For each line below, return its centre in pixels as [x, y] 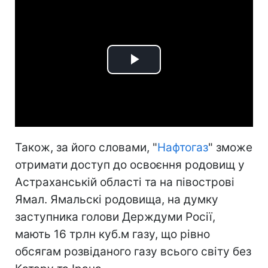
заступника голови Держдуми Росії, [115, 217]
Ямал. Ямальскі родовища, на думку [117, 199]
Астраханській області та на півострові [125, 182]
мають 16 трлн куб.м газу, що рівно [112, 234]
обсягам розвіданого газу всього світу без [133, 251]
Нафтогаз [183, 147]
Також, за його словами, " [86, 147]
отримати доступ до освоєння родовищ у [130, 165]
